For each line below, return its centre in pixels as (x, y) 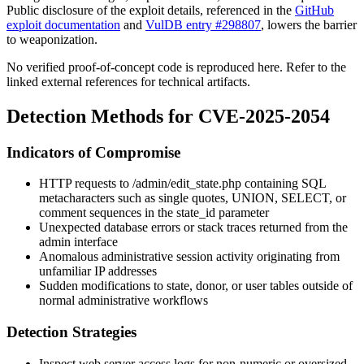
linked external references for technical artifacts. (128, 81)
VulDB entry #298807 (203, 24)
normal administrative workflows (123, 301)
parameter (242, 213)
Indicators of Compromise (93, 152)
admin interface (78, 242)
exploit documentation (63, 24)
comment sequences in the (108, 213)
